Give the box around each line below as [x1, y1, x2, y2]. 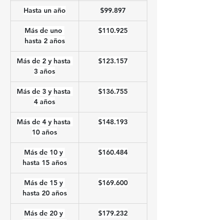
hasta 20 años [22, 189, 67, 197]
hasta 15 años [22, 158, 67, 167]
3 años [34, 67, 55, 76]
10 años [32, 128, 57, 137]
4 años [34, 97, 55, 106]
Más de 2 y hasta [16, 56, 73, 65]
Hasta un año [23, 6, 66, 15]
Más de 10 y [24, 148, 65, 157]
